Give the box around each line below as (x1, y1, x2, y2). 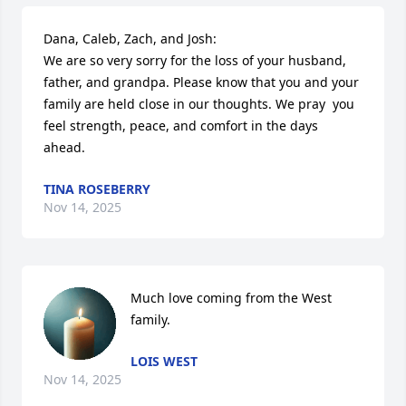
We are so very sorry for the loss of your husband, (43, 52, 346, 69)
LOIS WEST (130, 353, 198, 370)
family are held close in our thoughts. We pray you (43, 95, 354, 112)
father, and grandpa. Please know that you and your (43, 73, 359, 91)
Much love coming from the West (130, 289, 332, 306)
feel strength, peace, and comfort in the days (43, 117, 318, 134)
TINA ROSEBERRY (43, 180, 150, 198)
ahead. (43, 139, 85, 156)
